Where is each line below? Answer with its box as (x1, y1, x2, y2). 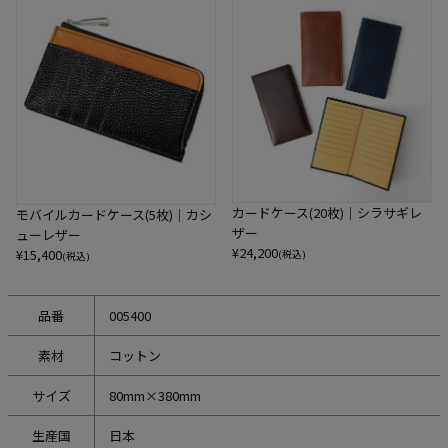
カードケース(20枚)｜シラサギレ (232, 202, 422, 222)
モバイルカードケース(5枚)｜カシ (16, 205, 212, 225)
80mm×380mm (109, 386, 201, 406)
